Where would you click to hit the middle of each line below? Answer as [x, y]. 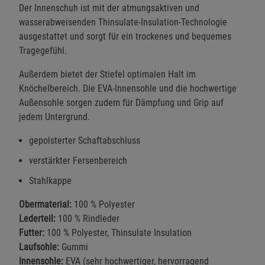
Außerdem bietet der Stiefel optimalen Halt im [107, 75]
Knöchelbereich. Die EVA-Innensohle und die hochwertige [128, 89]
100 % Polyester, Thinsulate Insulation [118, 233]
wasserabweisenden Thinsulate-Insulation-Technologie [123, 22]
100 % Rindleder [88, 219]
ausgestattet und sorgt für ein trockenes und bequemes [125, 37]
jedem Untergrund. [54, 117]
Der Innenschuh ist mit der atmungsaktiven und [109, 8]
